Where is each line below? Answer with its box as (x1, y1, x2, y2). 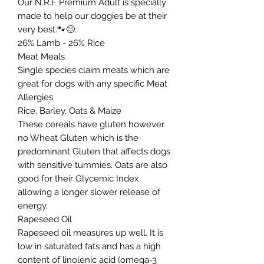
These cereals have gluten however (18, 118, 164, 130)
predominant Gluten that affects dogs (18, 146, 170, 157)
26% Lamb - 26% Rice (18, 37, 105, 48)
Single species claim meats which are (18, 64, 170, 75)
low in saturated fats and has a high (18, 240, 161, 252)
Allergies (18, 91, 53, 103)
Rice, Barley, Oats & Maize (18, 105, 121, 116)
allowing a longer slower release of (18, 186, 160, 197)
